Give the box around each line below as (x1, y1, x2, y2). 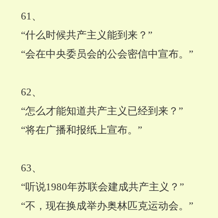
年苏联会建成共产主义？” (67, 181, 184, 193)
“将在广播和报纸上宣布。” (21, 124, 142, 136)
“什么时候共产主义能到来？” (21, 29, 152, 41)
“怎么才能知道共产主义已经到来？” (21, 105, 183, 117)
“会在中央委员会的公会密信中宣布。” (21, 48, 193, 60)
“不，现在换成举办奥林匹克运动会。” (21, 200, 193, 212)
